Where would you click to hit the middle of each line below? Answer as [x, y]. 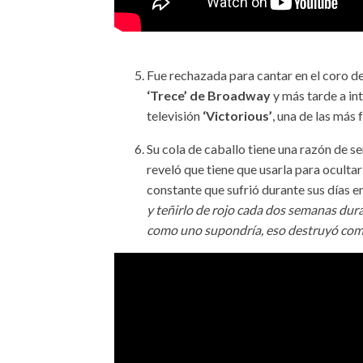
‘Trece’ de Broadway [209, 95]
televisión [174, 115]
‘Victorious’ [237, 115]
